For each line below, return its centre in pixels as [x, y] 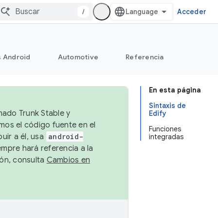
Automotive [78, 57]
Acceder [192, 12]
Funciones [165, 129]
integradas [166, 137]
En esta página [175, 90]
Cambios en [68, 160]
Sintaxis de [167, 106]
